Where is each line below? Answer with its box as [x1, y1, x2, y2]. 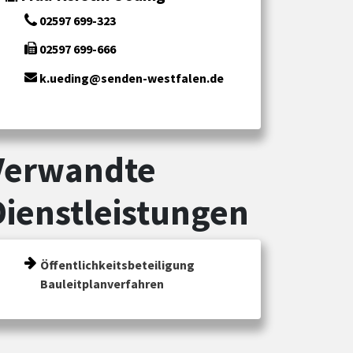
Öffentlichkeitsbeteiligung [40, 256, 195, 273]
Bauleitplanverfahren [40, 275, 164, 292]
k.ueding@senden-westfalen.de [37, 70, 224, 86]
